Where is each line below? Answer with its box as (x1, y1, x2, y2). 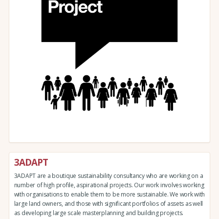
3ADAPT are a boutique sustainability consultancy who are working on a (14, 172, 203, 180)
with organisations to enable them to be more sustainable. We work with (14, 190, 205, 199)
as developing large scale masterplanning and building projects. (14, 209, 183, 218)
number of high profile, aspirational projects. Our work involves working (14, 181, 204, 190)
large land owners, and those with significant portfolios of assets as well (14, 199, 203, 208)
